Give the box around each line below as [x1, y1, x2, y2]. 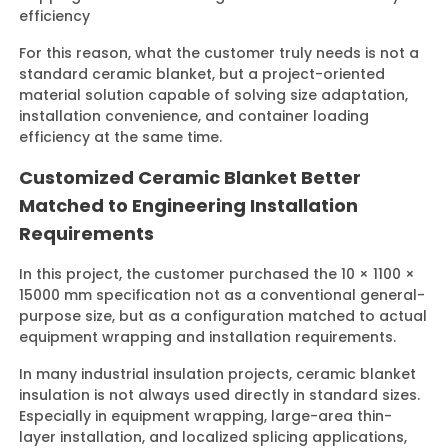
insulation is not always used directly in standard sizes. [19, 385, 421, 406]
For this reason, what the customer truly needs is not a [19, 43, 420, 64]
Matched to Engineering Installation [19, 193, 359, 219]
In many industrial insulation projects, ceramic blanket [19, 364, 417, 385]
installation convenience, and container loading [19, 106, 370, 127]
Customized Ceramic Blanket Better [19, 165, 362, 191]
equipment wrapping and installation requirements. [19, 327, 397, 348]
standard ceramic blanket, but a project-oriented [19, 64, 386, 85]
